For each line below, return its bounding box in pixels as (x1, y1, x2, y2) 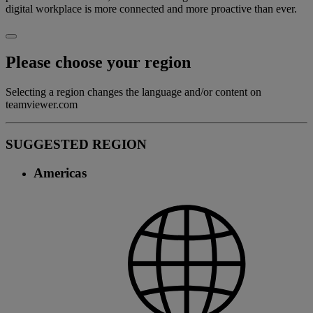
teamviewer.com (6, 99, 78, 111)
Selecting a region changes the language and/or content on (6, 86, 261, 99)
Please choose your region (6, 53, 191, 72)
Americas (34, 165, 87, 180)
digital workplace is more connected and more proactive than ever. (6, 3, 297, 15)
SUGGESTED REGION (6, 136, 147, 152)
